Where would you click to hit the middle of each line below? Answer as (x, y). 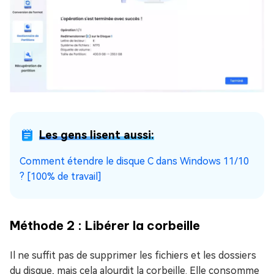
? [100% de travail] (61, 177)
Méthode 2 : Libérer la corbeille (105, 226)
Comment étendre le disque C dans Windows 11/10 (134, 161)
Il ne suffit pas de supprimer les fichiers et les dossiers (133, 256)
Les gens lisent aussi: (97, 135)
